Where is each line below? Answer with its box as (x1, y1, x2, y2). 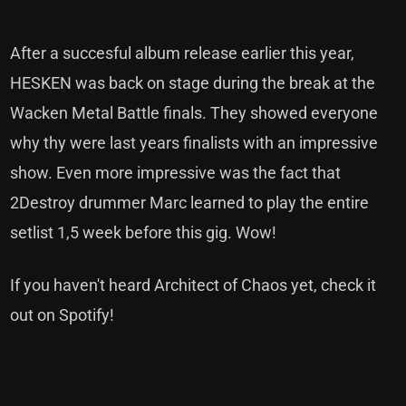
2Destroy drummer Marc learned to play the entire (10, 193, 370, 212)
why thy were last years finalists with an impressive (10, 133, 379, 152)
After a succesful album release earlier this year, (10, 43, 355, 63)
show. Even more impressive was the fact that (10, 163, 342, 182)
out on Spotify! (10, 305, 115, 324)
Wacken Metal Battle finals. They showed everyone (10, 103, 379, 122)
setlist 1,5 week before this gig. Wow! (10, 223, 277, 242)
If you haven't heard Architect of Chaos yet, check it (10, 275, 377, 295)
